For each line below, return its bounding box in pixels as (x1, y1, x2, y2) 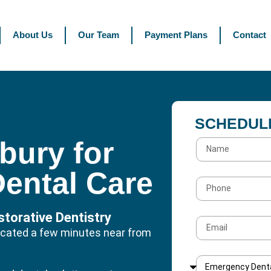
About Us (12, 30, 53, 41)
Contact (232, 30, 266, 41)
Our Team (77, 30, 119, 41)
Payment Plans (144, 30, 207, 41)
